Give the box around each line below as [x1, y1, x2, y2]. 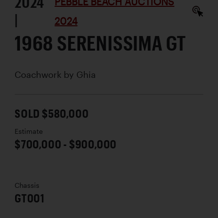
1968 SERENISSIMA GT [15, 30, 187, 54]
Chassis [15, 181, 39, 189]
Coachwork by [15, 69, 76, 80]
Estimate [15, 127, 43, 135]
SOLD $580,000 [15, 106, 89, 120]
